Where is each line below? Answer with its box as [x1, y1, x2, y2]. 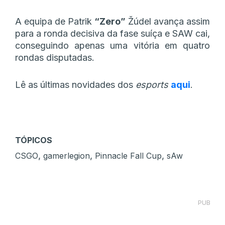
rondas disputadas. [15, 52, 94, 63]
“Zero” [94, 16, 126, 27]
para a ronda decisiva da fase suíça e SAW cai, [15, 28, 210, 39]
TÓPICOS [15, 135, 52, 145]
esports [136, 79, 171, 90]
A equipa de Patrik [15, 16, 94, 27]
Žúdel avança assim [126, 16, 210, 27]
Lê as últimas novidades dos [15, 79, 136, 90]
